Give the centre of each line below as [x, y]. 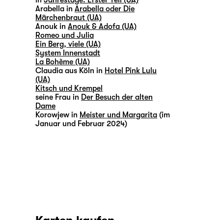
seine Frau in [58, 97]
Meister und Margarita [118, 115]
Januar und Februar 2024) [81, 124]
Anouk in [51, 27]
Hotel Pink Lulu [131, 71]
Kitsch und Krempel [69, 89]
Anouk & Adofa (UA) [102, 27]
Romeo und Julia [65, 36]
